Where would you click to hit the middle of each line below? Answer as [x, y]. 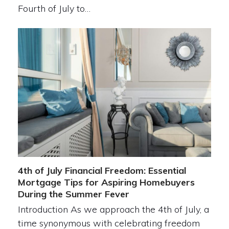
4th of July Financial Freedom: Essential [102, 171]
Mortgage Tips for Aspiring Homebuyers [106, 182]
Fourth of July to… [54, 9]
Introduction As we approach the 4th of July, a [113, 210]
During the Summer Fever [73, 194]
